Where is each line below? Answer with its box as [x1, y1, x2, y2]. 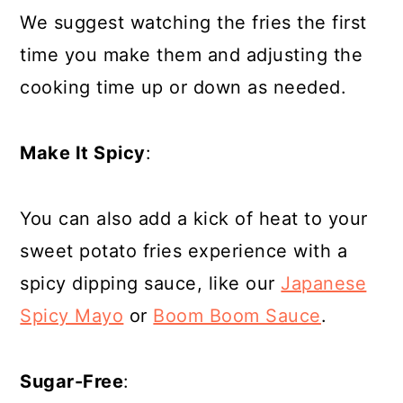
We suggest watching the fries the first [20, 12, 367, 33]
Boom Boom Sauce [153, 305, 321, 327]
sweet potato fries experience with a [20, 240, 348, 262]
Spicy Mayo [20, 305, 124, 327]
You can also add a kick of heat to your [20, 208, 368, 229]
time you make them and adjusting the [20, 44, 363, 66]
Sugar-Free [20, 371, 124, 392]
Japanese [281, 273, 367, 294]
